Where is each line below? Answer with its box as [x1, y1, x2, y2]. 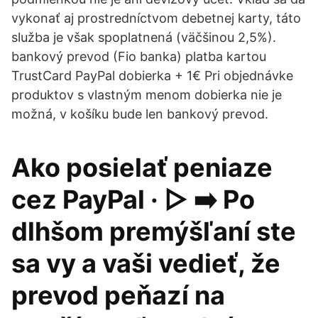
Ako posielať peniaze [11, 152, 273, 183]
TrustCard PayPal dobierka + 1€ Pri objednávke [11, 68, 293, 83]
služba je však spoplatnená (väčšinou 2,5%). [11, 30, 276, 45]
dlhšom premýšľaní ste [11, 216, 296, 247]
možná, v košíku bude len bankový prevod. [11, 106, 268, 121]
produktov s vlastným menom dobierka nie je [11, 87, 282, 102]
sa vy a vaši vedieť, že [11, 248, 280, 279]
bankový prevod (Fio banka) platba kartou [11, 49, 266, 64]
